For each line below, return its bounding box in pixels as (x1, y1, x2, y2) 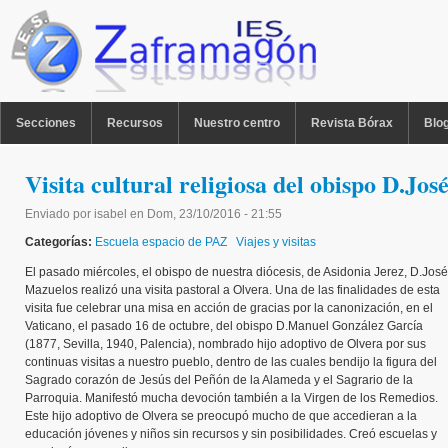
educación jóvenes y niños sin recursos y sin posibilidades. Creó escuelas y (25, 427, 437, 441)
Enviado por (25, 207, 94, 221)
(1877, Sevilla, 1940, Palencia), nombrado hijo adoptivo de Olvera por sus (25, 337, 426, 351)
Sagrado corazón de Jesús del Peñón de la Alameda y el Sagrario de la (25, 373, 413, 387)
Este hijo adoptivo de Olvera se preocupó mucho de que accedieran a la (25, 409, 417, 423)
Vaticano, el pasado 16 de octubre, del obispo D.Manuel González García (25, 319, 423, 333)
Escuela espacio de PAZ (95, 235, 227, 249)
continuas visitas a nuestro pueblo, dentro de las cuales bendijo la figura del (25, 355, 437, 369)
